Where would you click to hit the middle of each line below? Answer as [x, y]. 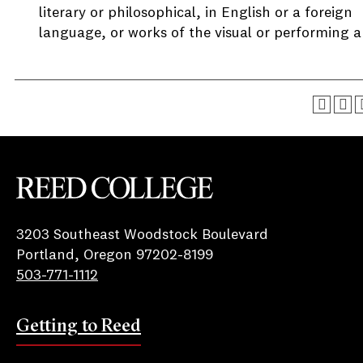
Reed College [59, 208]
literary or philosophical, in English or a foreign [196, 13]
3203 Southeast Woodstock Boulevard [142, 235]
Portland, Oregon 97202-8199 [115, 255]
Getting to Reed [79, 325]
